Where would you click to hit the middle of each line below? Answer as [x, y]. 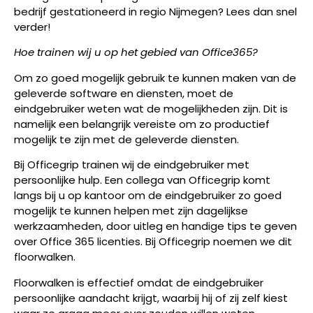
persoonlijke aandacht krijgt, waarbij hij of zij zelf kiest [151, 298]
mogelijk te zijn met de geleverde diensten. [126, 139]
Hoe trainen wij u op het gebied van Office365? [136, 52]
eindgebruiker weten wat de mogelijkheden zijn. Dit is [151, 108]
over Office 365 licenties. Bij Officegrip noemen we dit [153, 242]
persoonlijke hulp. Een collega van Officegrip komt [142, 180]
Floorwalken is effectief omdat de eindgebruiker [139, 282]
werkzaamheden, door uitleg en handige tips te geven [155, 226]
